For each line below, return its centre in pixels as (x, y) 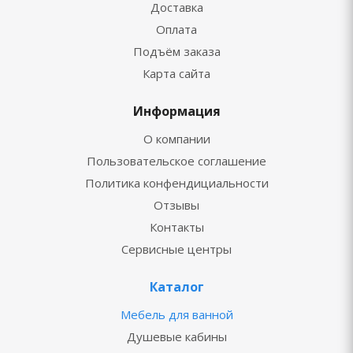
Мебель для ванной (176, 314)
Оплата (176, 29)
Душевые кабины (176, 336)
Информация (176, 111)
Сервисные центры (176, 249)
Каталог (176, 286)
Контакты (176, 227)
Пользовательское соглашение (176, 160)
